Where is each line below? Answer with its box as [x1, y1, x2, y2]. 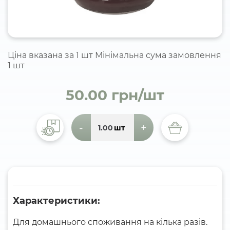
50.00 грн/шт [66, 86, 164, 104]
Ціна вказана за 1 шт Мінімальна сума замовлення [8, 50, 221, 60]
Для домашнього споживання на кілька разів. [13, 217, 207, 227]
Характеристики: [13, 195, 100, 206]
